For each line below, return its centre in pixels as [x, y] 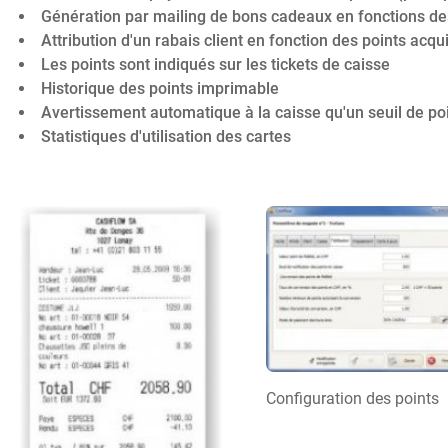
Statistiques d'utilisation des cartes [165, 136]
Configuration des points [352, 398]
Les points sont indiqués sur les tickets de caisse [215, 64]
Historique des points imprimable [159, 88]
